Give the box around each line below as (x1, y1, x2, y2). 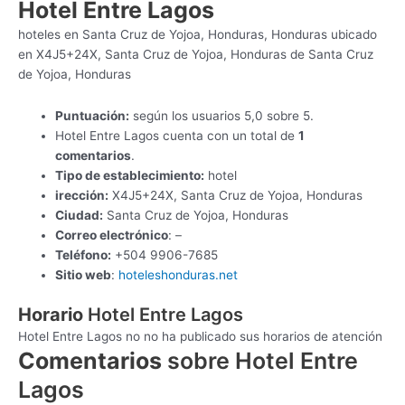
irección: (55, 187, 109, 202)
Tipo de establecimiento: (55, 167, 205, 183)
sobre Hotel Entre (162, 347, 358, 375)
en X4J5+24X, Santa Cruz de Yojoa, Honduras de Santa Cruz (18, 46, 373, 61)
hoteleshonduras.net (118, 267, 242, 282)
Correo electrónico (55, 227, 169, 242)
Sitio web (55, 267, 112, 282)
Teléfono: (55, 247, 112, 262)
